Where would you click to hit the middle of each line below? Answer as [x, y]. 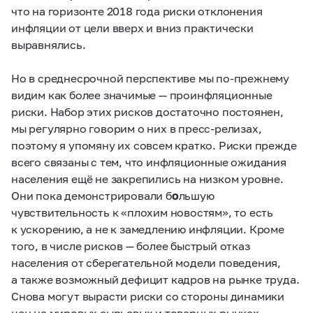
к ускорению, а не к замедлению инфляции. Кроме [148, 229]
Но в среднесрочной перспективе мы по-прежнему [150, 78]
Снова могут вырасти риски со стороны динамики [148, 296]
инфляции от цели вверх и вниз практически [132, 28]
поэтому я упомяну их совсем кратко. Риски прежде [154, 145]
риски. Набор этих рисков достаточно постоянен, [147, 111]
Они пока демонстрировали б [92, 195]
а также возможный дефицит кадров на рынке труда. [155, 279]
